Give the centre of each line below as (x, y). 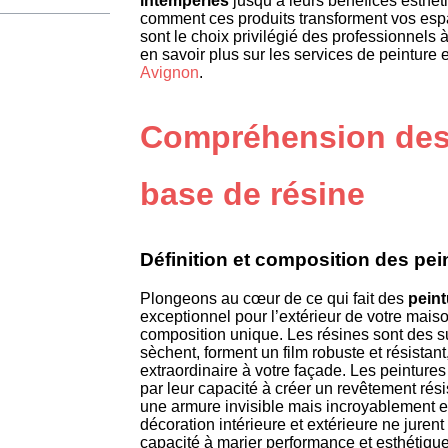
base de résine (252, 193)
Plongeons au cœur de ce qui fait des (274, 298)
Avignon (169, 73)
